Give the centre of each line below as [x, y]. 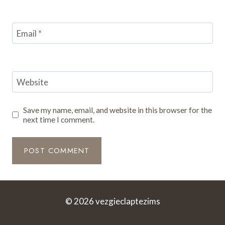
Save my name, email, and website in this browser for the [118, 110]
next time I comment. [59, 119]
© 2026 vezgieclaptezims [113, 201]
